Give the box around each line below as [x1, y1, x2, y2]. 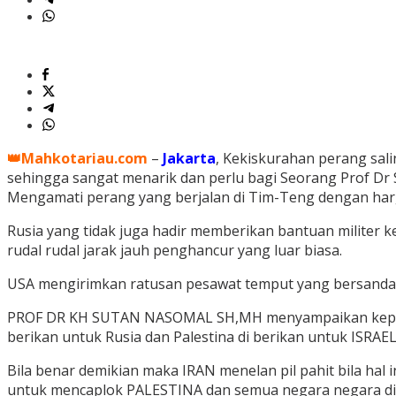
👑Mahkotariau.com [7, 148, 148, 169]
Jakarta [163, 148, 216, 169]
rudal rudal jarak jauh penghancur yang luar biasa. [7, 240, 342, 261]
